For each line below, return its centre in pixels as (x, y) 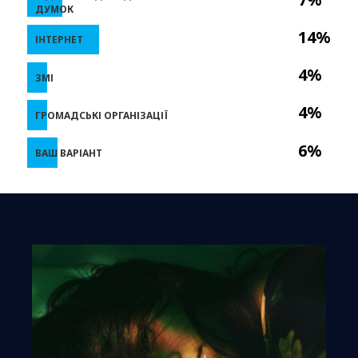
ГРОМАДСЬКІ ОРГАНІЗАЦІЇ (101, 115)
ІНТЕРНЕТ (59, 39)
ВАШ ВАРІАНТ (69, 153)
